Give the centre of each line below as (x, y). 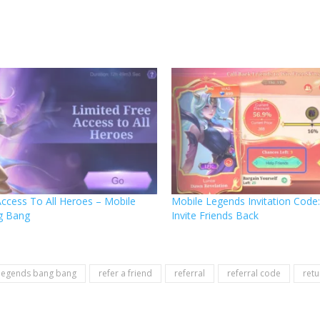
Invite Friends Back (215, 215)
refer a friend (125, 273)
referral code (254, 273)
